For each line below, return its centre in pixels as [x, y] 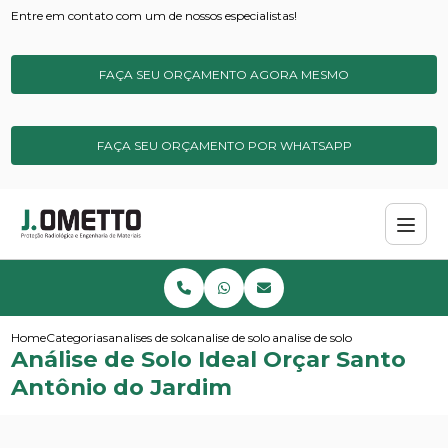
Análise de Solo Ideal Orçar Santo [209, 359]
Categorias [77, 338]
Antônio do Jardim [122, 387]
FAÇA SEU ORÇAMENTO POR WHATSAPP [224, 145]
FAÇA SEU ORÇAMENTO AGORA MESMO [224, 74]
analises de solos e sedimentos [192, 338]
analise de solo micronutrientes [278, 338]
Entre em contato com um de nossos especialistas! [154, 15]
